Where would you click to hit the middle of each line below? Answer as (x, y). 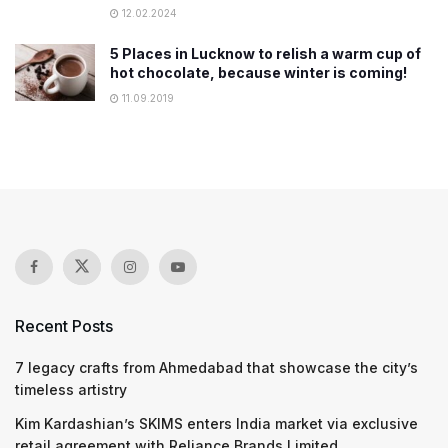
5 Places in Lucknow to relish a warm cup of (265, 53)
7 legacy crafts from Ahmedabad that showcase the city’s (216, 367)
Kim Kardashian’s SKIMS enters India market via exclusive (216, 423)
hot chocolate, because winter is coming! (258, 72)
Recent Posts (64, 326)
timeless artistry (71, 389)
